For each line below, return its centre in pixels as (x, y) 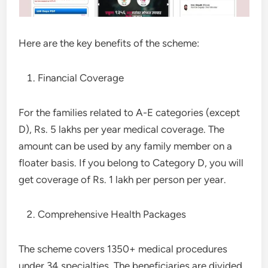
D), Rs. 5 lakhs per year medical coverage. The (122, 129)
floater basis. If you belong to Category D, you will (131, 163)
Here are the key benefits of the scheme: (110, 43)
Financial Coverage (82, 78)
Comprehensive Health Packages (113, 214)
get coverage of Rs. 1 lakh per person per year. (123, 179)
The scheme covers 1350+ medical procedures (123, 249)
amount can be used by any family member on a (126, 146)
